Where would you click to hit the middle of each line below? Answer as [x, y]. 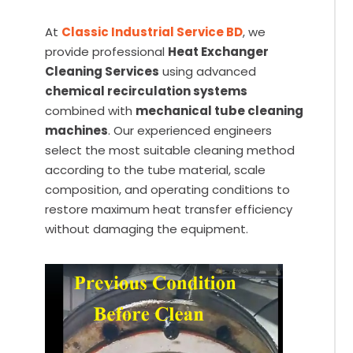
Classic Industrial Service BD [152, 32]
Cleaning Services [102, 71]
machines [77, 130]
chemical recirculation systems [147, 91]
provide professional [107, 51]
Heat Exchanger [219, 51]
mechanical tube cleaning [220, 110]
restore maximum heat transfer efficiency [169, 209]
